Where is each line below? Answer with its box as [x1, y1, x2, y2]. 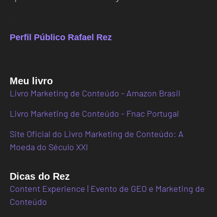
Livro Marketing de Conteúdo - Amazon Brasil [10, 88, 180, 99]
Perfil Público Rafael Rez [10, 32, 112, 42]
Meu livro [10, 76, 53, 87]
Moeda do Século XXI [10, 141, 88, 153]
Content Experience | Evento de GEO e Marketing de [10, 183, 205, 194]
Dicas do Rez [10, 171, 70, 182]
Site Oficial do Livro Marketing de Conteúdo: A [10, 128, 184, 139]
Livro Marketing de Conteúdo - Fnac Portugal [10, 108, 179, 119]
